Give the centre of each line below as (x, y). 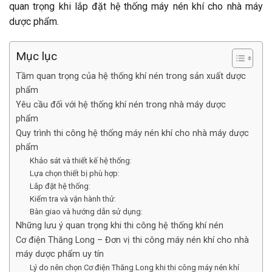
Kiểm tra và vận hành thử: (73, 199)
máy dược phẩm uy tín (60, 254)
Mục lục (36, 56)
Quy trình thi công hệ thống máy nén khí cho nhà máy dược (132, 134)
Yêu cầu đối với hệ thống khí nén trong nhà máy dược (121, 105)
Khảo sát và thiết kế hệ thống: (80, 161)
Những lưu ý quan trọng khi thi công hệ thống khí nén (120, 226)
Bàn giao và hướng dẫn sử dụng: (86, 212)
